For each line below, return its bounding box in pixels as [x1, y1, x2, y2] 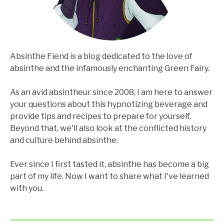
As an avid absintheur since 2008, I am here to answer [10, 87, 212, 97]
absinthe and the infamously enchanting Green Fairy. [10, 63, 209, 73]
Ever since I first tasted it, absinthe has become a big [10, 159, 209, 169]
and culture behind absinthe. [10, 135, 118, 145]
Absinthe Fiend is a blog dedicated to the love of [10, 51, 192, 61]
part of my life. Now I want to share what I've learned [10, 171, 209, 181]
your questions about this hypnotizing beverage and [10, 99, 207, 109]
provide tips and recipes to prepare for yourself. [10, 111, 191, 121]
